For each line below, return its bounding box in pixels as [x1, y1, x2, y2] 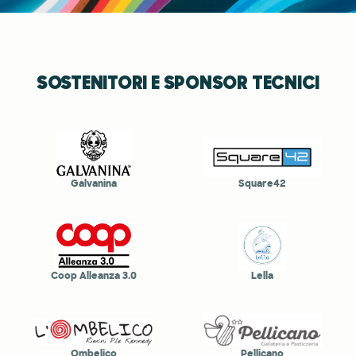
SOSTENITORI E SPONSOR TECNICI [36, 70, 320, 95]
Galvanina [71, 176, 117, 190]
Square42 [238, 176, 286, 190]
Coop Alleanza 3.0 [51, 269, 137, 282]
